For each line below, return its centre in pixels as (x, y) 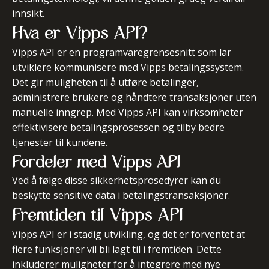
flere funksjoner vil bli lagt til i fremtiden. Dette (117, 249)
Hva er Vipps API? (80, 33)
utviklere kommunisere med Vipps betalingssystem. (128, 67)
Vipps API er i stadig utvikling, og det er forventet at (128, 234)
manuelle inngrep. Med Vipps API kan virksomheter (128, 112)
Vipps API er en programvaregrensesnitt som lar (122, 52)
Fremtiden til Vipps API (97, 215)
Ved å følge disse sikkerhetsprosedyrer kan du (116, 180)
